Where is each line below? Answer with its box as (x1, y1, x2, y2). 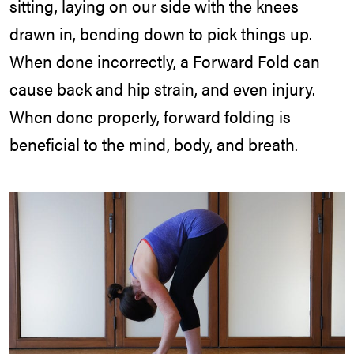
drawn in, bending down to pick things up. (9, 21, 312, 46)
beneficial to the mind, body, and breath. (9, 132, 298, 156)
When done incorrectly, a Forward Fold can (9, 49, 320, 73)
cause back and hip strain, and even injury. (9, 77, 315, 101)
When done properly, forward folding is (9, 104, 291, 129)
